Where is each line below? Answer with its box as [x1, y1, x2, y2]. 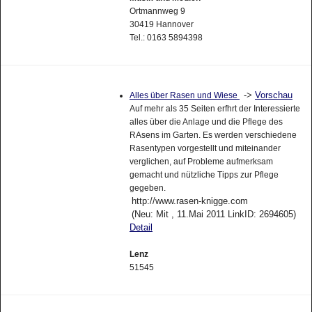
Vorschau [254, 90, 292, 101]
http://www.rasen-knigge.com [131, 196, 248, 207]
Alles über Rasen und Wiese [129, 91, 240, 101]
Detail [129, 222, 153, 233]
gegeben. [129, 183, 166, 194]
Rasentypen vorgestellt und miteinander [129, 143, 281, 154]
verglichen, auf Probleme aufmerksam [129, 157, 273, 167]
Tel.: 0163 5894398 [129, 32, 203, 42]
